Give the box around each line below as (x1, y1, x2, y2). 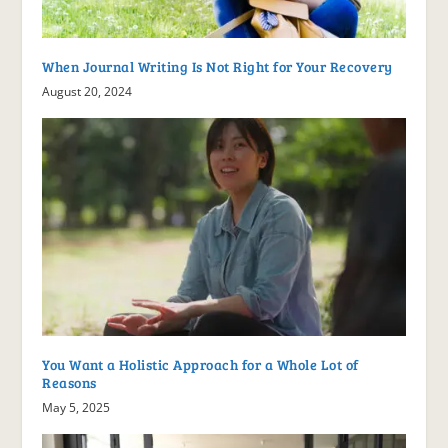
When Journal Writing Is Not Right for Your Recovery (42, 57, 393, 77)
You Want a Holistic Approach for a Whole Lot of (42, 355, 359, 375)
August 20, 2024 (42, 83, 133, 101)
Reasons (42, 373, 97, 393)
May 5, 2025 (42, 399, 111, 417)
